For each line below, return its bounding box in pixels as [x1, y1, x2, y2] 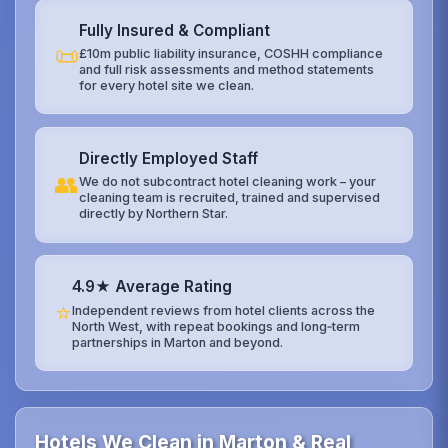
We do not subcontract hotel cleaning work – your [79, 174, 377, 190]
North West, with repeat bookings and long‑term [72, 318, 361, 334]
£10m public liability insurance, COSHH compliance [79, 45, 384, 61]
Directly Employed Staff [79, 149, 259, 169]
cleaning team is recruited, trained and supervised [79, 190, 381, 206]
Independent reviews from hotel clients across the [72, 302, 376, 318]
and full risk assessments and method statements [79, 61, 375, 77]
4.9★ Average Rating [72, 277, 233, 297]
